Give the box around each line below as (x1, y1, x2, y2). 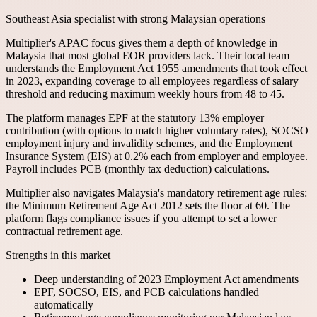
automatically (34, 299, 93, 311)
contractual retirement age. (6, 225, 123, 238)
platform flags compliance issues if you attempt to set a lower (6, 212, 277, 225)
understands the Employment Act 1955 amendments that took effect (6, 62, 307, 75)
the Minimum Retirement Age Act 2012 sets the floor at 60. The (6, 200, 290, 212)
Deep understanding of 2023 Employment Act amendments (34, 273, 299, 286)
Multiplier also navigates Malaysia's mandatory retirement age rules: (6, 187, 307, 200)
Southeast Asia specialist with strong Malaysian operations (6, 13, 265, 25)
